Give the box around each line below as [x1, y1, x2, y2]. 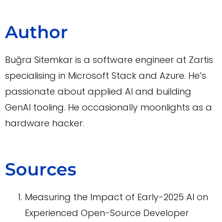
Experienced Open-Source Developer [25, 207, 189, 220]
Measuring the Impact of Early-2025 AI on [25, 191, 208, 204]
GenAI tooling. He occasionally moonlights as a [5, 101, 212, 114]
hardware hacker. [5, 117, 84, 130]
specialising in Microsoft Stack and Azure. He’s [5, 69, 206, 82]
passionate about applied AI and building [5, 85, 191, 98]
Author [5, 21, 68, 43]
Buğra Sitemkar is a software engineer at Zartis [5, 54, 213, 66]
